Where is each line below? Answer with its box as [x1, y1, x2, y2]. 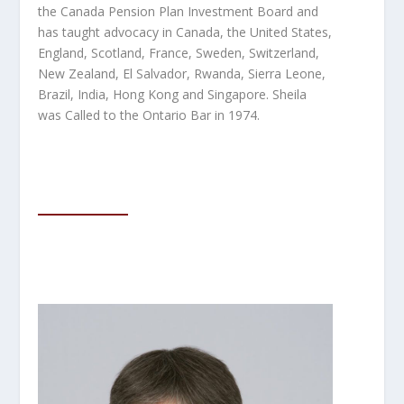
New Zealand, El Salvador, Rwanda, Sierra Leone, [38, 65, 326, 83]
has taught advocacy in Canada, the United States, [38, 23, 333, 41]
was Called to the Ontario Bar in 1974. [38, 106, 261, 124]
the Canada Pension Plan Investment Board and [38, 3, 319, 21]
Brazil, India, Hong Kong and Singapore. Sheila [38, 86, 308, 104]
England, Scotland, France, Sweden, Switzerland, [38, 44, 320, 62]
